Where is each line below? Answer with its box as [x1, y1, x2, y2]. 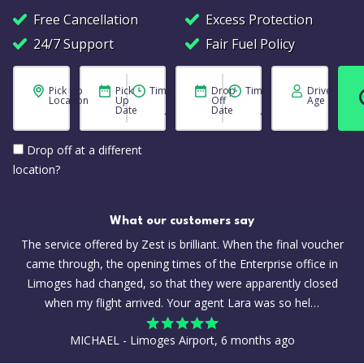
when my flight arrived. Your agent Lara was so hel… [45, 295, 319, 310]
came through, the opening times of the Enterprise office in [26, 256, 338, 271]
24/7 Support [33, 35, 114, 53]
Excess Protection [206, 11, 313, 28]
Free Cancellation [33, 11, 138, 28]
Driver [307, 84, 336, 97]
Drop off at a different [27, 142, 142, 158]
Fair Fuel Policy [206, 35, 295, 53]
